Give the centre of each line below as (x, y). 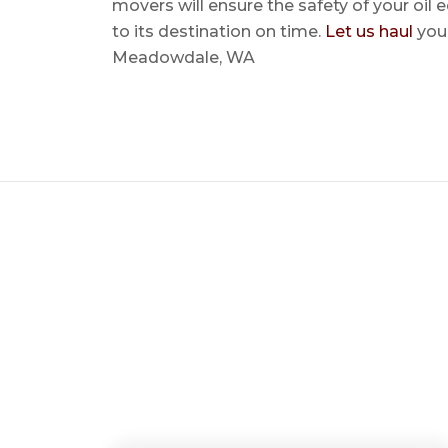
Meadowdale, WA (183, 57)
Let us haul (369, 31)
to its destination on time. (218, 31)
